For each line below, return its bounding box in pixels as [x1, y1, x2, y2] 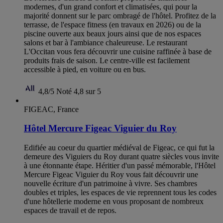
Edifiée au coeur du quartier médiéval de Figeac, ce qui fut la [24, 143, 215, 152]
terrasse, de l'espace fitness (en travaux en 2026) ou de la [24, 20, 201, 29]
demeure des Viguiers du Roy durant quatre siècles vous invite [24, 152, 219, 161]
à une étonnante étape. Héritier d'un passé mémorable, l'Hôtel [24, 161, 216, 170]
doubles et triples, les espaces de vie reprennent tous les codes [24, 188, 217, 197]
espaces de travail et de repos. [24, 206, 116, 215]
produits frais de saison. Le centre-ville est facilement [24, 56, 190, 65]
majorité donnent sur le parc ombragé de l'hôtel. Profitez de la [24, 11, 216, 20]
